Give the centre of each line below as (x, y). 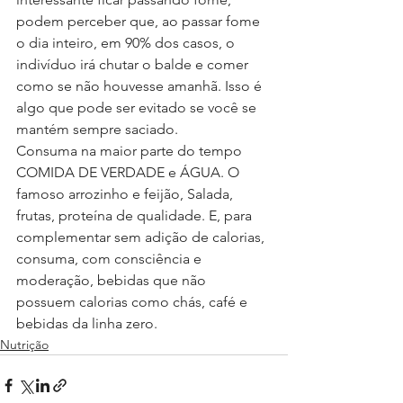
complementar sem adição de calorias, (142, 237)
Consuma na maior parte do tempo (131, 151)
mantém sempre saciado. (97, 130)
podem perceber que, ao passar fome (140, 22)
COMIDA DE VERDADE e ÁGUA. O (130, 173)
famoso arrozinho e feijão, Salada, (126, 194)
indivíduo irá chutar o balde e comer (134, 65)
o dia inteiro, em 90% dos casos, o (127, 43)
